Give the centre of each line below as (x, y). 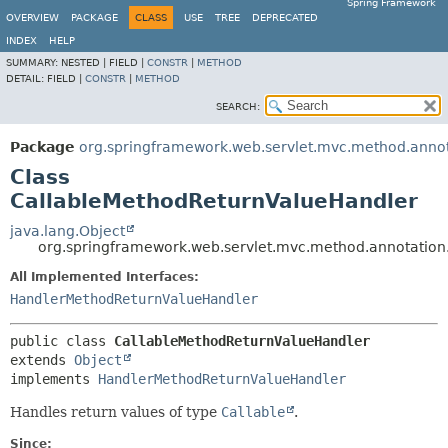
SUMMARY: (33, 62)
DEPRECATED (285, 17)
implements (54, 379)
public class (62, 341)
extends (42, 360)
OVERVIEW (32, 17)
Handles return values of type (115, 412)
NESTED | (85, 62)
